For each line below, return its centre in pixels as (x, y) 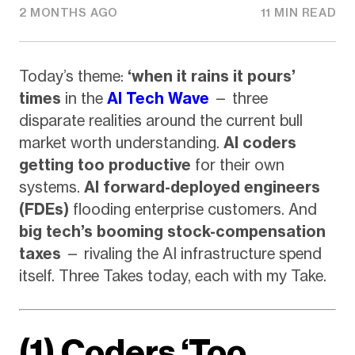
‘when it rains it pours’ (211, 76)
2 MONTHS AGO (69, 13)
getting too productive (105, 164)
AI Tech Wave (158, 98)
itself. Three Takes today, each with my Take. (172, 275)
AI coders (260, 142)
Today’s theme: (73, 76)
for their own (237, 164)
